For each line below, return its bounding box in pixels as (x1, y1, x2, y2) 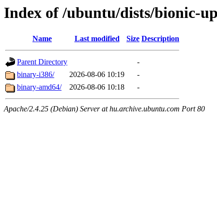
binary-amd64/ (17, 83, 62, 92)
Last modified (74, 34, 120, 43)
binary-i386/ (17, 70, 54, 79)
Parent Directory (17, 58, 67, 66)
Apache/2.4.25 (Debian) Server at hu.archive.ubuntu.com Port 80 (4, 105, 205, 113)
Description (141, 34, 179, 43)
